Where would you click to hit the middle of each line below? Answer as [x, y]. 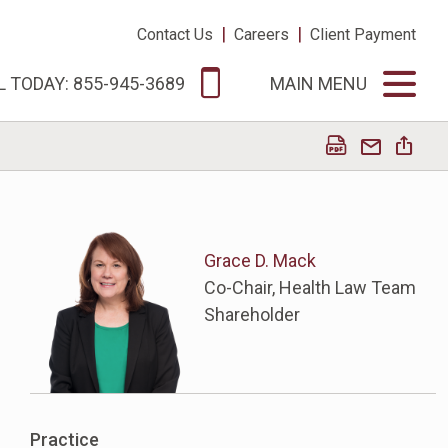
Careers [261, 34]
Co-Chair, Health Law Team [310, 287]
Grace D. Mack [260, 260]
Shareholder [252, 314]
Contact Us [175, 34]
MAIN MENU [318, 84]
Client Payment [363, 34]
